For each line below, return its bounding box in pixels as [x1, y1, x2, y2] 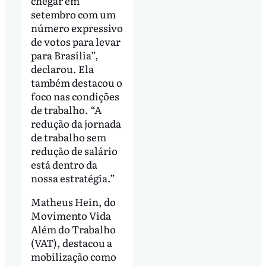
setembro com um [30, 6, 116, 21]
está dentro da [30, 156, 97, 172]
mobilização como [30, 248, 116, 264]
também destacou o [30, 74, 122, 90]
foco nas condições [30, 88, 119, 103]
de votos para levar [30, 33, 121, 49]
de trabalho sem [30, 129, 106, 144]
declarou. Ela [30, 61, 94, 76]
